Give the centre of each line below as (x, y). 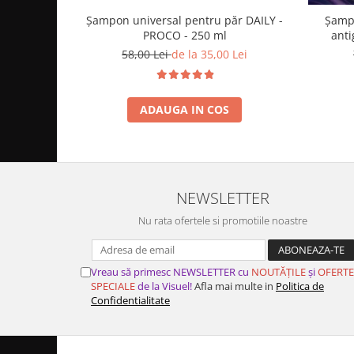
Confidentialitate (130, 300)
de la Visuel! (164, 286)
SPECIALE (113, 286)
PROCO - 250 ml (185, 35)
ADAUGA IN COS (185, 109)
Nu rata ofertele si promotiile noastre (223, 220)
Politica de (300, 286)
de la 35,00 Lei (209, 54)
